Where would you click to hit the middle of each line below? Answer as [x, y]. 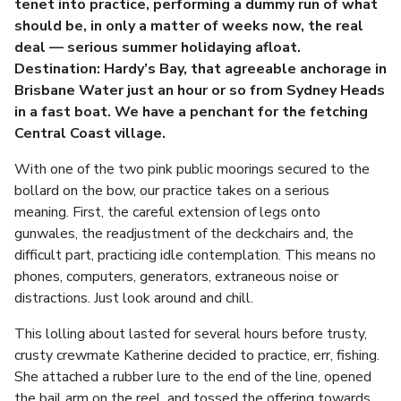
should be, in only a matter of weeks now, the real [189, 26]
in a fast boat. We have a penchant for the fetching [191, 112]
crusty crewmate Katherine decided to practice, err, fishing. [197, 355]
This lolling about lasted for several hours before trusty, [191, 334]
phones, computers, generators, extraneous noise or [176, 277]
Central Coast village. [92, 133]
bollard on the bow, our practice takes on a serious [172, 191]
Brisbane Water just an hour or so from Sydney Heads [200, 90]
